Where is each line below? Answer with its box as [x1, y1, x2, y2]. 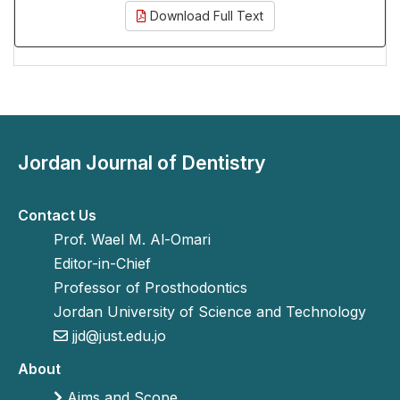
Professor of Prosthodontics [54, 279, 247, 296]
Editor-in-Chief [54, 254, 151, 272]
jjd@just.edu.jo [68, 327, 166, 345]
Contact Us [18, 206, 96, 224]
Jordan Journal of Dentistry [18, 151, 266, 174]
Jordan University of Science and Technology [54, 303, 366, 321]
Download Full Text [146, 8, 263, 23]
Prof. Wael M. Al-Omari [54, 230, 211, 248]
